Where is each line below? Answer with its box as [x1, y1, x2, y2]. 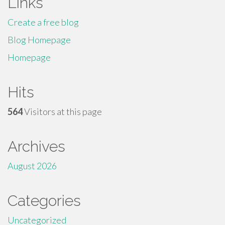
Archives [8, 138, 65, 155]
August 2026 [8, 160, 57, 171]
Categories [8, 192, 81, 209]
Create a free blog [8, 17, 79, 28]
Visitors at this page [23, 106, 102, 117]
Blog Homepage [8, 34, 71, 45]
